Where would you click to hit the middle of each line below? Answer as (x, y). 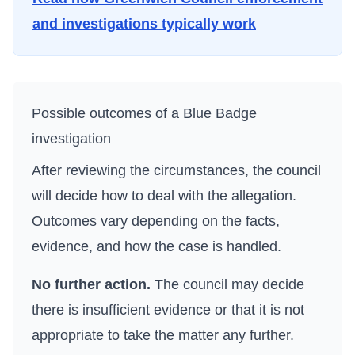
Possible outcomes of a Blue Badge (144, 113)
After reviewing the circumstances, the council (176, 170)
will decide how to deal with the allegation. (164, 196)
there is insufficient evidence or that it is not (168, 310)
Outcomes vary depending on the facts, (156, 221)
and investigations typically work (144, 24)
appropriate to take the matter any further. (163, 335)
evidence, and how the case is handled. (157, 246)
